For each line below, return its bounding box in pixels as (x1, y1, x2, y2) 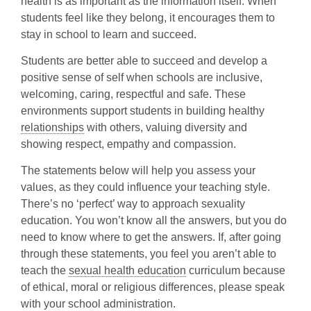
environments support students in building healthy (21, 104, 264, 117)
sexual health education (69, 264, 186, 276)
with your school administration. (21, 297, 176, 310)
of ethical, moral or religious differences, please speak (21, 280, 285, 293)
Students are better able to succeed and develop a (21, 54, 267, 67)
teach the (21, 264, 69, 276)
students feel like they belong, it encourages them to (21, 11, 275, 24)
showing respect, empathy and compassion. (21, 137, 236, 150)
